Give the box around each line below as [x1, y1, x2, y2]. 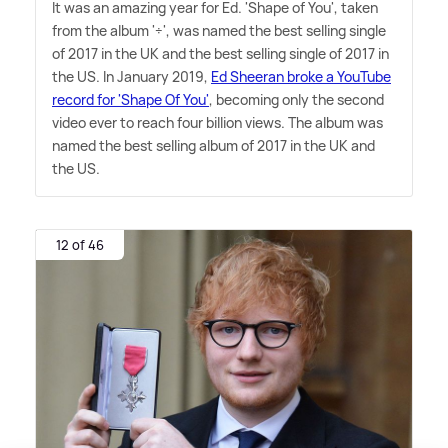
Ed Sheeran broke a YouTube [211, 67, 391, 87]
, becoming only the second [209, 90, 384, 110]
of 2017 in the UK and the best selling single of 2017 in [52, 44, 389, 64]
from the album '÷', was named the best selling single [52, 21, 386, 41]
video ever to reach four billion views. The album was [52, 113, 383, 133]
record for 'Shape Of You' [52, 90, 209, 110]
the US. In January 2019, [52, 67, 211, 87]
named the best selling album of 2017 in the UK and [52, 136, 375, 156]
